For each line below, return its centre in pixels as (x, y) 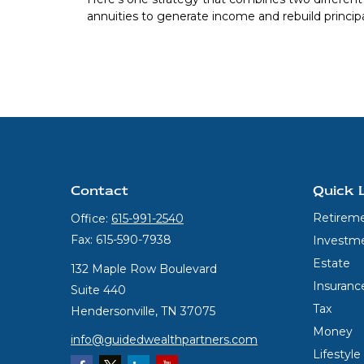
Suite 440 (98, 290)
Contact (100, 190)
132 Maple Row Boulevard (144, 269)
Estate (331, 263)
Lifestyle (336, 354)
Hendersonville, (114, 311)
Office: (91, 219)
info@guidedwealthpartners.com (164, 340)
